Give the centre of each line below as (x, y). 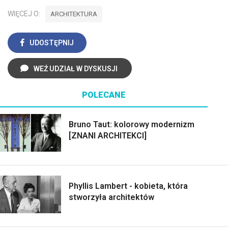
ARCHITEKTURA (74, 14)
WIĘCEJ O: (24, 13)
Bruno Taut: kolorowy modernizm (132, 124)
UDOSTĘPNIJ (52, 42)
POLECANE (104, 95)
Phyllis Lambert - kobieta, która (128, 186)
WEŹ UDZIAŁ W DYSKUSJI (76, 68)
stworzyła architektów (111, 197)
